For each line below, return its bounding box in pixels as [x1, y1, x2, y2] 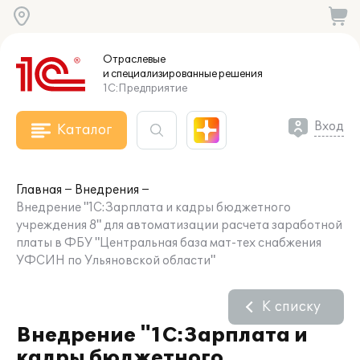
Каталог [57, 122, 112, 138]
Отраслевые [103, 53, 166, 66]
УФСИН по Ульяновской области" [16, 254, 215, 268]
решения [217, 67, 263, 80]
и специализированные [103, 67, 217, 80]
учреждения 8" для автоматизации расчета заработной [16, 219, 342, 232]
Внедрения [75, 183, 139, 197]
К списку [262, 299, 321, 315]
